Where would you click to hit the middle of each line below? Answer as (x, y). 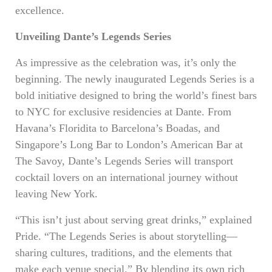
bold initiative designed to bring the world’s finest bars (136, 95)
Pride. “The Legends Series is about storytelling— (126, 236)
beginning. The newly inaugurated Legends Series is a (135, 79)
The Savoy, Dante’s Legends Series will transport (124, 161)
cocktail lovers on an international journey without (127, 177)
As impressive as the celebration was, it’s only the (126, 63)
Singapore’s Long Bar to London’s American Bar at (129, 144)
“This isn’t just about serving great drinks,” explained (134, 220)
